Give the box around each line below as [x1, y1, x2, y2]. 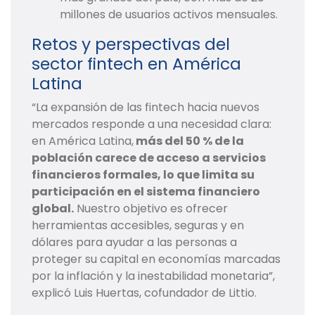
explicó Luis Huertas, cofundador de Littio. [32, 285, 257, 302]
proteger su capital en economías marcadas [32, 251, 281, 268]
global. [32, 200, 74, 217]
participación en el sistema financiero [32, 184, 260, 200]
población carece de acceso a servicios [32, 150, 266, 167]
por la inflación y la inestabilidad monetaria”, [32, 268, 275, 285]
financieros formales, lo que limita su [32, 167, 255, 184]
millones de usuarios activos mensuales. [60, 6, 278, 23]
